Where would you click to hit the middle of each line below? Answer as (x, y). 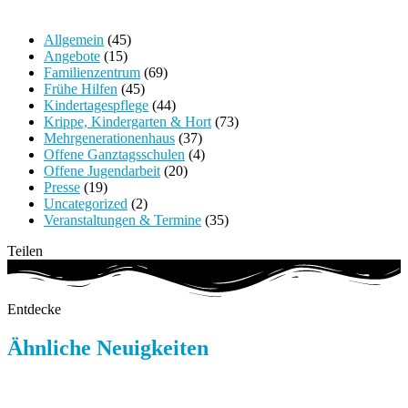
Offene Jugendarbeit (102, 170)
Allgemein (74, 39)
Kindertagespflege (96, 105)
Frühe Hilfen (81, 88)
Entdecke (34, 309)
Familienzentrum (92, 72)
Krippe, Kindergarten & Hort (127, 121)
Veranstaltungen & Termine (122, 219)
